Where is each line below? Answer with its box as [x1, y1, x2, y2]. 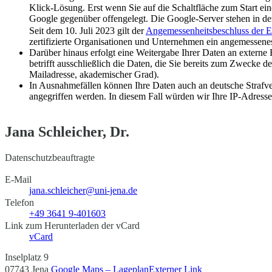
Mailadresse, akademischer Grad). [29, 69, 159, 80]
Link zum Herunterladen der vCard [5, 220, 140, 231]
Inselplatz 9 [5, 251, 49, 262]
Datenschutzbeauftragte [5, 152, 95, 163]
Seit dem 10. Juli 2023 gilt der [29, 25, 146, 36]
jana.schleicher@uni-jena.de [29, 185, 137, 195]
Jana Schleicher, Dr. [5, 123, 129, 140]
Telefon [5, 197, 34, 208]
